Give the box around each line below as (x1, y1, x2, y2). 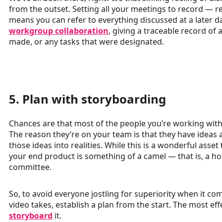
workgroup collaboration (9, 25, 109, 37)
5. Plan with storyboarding (9, 91, 169, 108)
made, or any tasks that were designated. (9, 36, 164, 48)
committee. (9, 162, 52, 173)
